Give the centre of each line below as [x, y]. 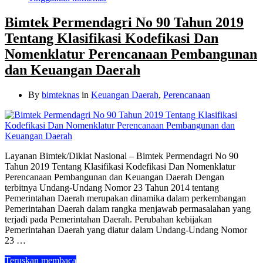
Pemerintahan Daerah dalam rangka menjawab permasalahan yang [128, 209]
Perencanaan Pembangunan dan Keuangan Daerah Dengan [114, 177]
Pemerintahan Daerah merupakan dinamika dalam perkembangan [125, 198]
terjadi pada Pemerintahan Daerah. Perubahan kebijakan [108, 220]
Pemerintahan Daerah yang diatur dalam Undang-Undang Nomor [126, 230]
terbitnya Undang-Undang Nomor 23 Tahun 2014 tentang [112, 188]
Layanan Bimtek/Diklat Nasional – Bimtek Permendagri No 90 [122, 156]
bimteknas [60, 95]
